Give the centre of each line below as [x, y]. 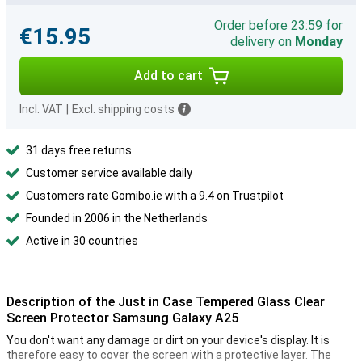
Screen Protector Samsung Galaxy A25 [122, 318]
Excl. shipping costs [123, 109]
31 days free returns [79, 150]
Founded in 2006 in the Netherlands [117, 218]
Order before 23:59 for [278, 25]
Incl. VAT [41, 109]
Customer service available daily [109, 173]
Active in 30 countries [82, 241]
